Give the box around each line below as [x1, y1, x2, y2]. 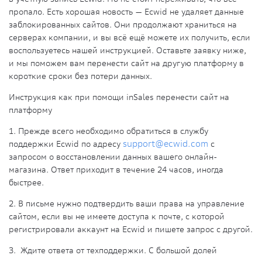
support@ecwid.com [123, 139, 208, 150]
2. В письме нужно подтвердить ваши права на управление [9, 198, 244, 209]
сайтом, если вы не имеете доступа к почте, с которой [9, 211, 225, 222]
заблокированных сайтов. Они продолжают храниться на [9, 19, 237, 30]
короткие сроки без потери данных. [9, 71, 152, 82]
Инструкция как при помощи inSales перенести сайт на [9, 92, 229, 103]
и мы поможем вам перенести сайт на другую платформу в [9, 58, 244, 69]
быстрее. [9, 177, 46, 188]
